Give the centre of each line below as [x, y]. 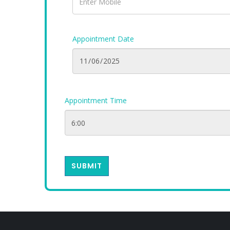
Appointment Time [96, 100]
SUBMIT [87, 166]
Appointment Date [103, 39]
